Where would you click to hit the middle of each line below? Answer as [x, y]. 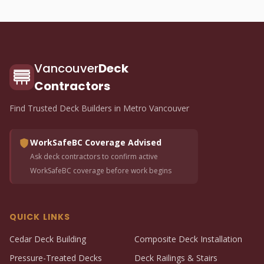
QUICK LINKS [40, 217]
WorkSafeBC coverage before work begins [101, 171]
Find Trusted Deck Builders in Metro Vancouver [99, 108]
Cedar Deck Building [48, 239]
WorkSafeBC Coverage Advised [96, 142]
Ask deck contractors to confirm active [94, 156]
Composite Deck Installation [188, 239]
